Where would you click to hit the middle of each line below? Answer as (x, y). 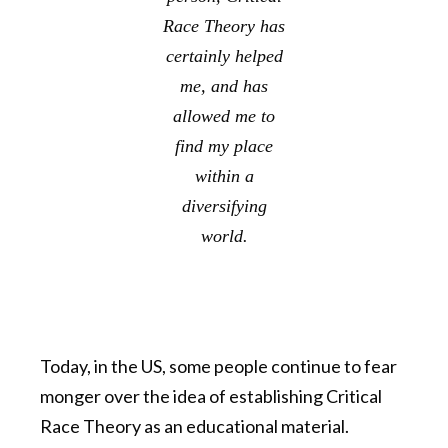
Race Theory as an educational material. (194, 426)
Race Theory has (224, 26)
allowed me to (224, 116)
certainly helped (224, 56)
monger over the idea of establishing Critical (211, 396)
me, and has (224, 86)
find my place (224, 146)
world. (224, 236)
